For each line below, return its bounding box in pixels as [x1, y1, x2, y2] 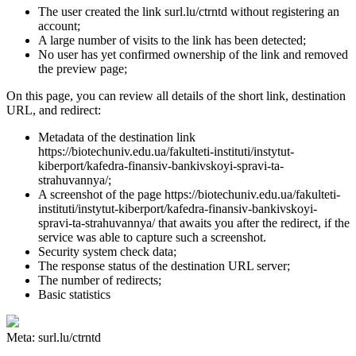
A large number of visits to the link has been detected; [38, 33, 306, 47]
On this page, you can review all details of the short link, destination [6, 88, 346, 103]
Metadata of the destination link [38, 130, 195, 144]
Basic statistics [38, 287, 110, 301]
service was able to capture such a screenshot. [38, 230, 266, 244]
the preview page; [38, 61, 127, 75]
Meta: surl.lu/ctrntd [6, 330, 101, 344]
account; [38, 18, 80, 33]
